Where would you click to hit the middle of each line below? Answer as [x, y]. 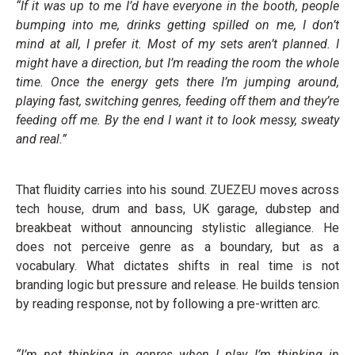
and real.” [41, 139]
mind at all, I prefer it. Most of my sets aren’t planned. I [177, 44]
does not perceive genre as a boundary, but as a [177, 247]
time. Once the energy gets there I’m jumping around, [177, 82]
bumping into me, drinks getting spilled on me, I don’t [177, 25]
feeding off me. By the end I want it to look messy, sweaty [177, 120]
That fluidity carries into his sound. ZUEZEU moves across [177, 190]
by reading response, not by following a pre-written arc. [168, 304]
